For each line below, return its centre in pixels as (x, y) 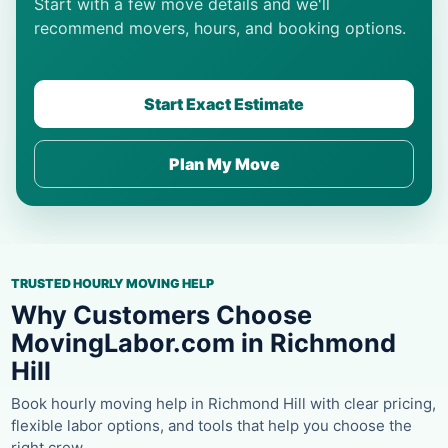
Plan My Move (224, 163)
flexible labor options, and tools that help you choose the (211, 425)
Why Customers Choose (161, 314)
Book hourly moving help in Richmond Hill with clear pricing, (223, 403)
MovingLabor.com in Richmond (203, 342)
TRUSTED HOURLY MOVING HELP (112, 283)
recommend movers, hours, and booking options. (220, 27)
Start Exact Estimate (224, 103)
